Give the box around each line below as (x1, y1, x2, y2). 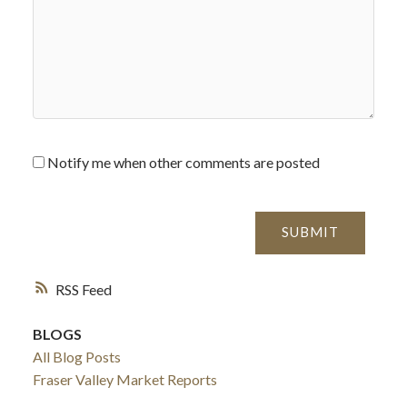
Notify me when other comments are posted (44, 153, 320, 171)
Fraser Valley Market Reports (32, 370, 217, 388)
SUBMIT (282, 224, 340, 241)
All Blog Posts (32, 347, 121, 365)
